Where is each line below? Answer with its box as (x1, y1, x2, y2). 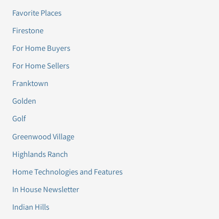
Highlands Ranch (12, 148, 68, 159)
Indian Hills (12, 201, 50, 212)
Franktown (12, 78, 49, 89)
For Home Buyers (12, 43, 71, 54)
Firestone (12, 24, 44, 36)
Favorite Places (12, 7, 62, 18)
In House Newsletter (12, 183, 80, 195)
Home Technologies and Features (12, 166, 123, 177)
